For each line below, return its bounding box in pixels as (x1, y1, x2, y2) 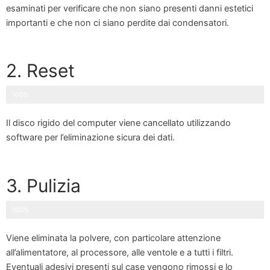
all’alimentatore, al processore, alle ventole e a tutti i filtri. (6, 246, 233, 258)
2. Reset (6, 60, 75, 82)
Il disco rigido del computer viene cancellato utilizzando (6, 118, 231, 129)
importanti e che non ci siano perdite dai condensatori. (6, 17, 229, 28)
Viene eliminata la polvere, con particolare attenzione (6, 232, 221, 243)
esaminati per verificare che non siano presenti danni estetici (6, 3, 253, 14)
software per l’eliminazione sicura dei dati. (6, 132, 175, 143)
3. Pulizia (6, 174, 81, 196)
